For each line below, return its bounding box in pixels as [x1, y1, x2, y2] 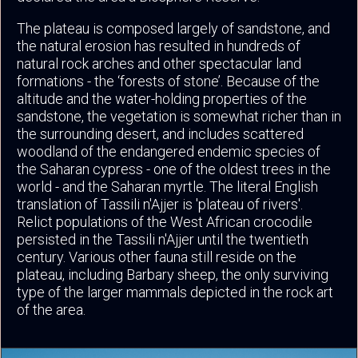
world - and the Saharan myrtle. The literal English [17, 177, 318, 195]
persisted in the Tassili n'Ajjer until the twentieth [17, 230, 308, 248]
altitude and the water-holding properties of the [17, 89, 307, 107]
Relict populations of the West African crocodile [17, 213, 312, 230]
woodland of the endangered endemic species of [17, 142, 320, 160]
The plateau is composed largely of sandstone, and [17, 19, 330, 37]
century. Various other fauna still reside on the [17, 248, 296, 265]
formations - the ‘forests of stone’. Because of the [17, 72, 320, 89]
